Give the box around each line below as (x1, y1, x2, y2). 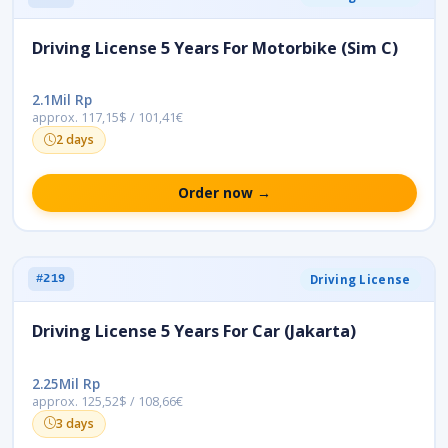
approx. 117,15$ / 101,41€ (31, 109, 183, 127)
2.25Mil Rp (31, 373, 100, 393)
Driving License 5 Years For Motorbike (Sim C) (31, 36, 398, 59)
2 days (55, 131, 94, 149)
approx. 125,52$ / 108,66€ (31, 392, 183, 410)
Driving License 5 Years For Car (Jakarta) (31, 320, 356, 343)
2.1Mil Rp (31, 90, 92, 110)
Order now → (177, 183, 271, 203)
